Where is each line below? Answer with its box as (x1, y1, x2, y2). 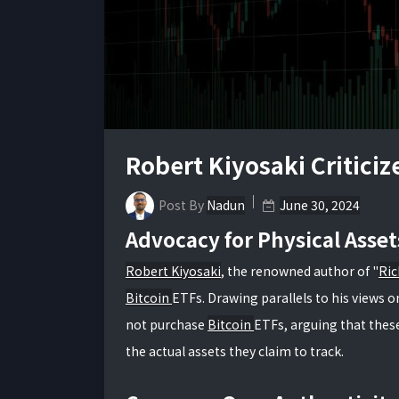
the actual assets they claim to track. (126, 341, 344, 360)
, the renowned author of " (221, 261, 379, 280)
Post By (159, 196, 207, 215)
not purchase (126, 314, 208, 333)
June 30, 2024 (280, 196, 360, 215)
